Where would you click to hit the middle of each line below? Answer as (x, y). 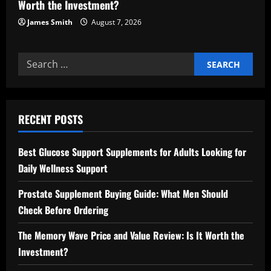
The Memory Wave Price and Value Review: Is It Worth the (131, 235)
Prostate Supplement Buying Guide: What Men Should (123, 194)
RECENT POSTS (51, 119)
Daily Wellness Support (63, 168)
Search (34, 60)
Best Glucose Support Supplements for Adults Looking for (132, 152)
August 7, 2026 (116, 22)
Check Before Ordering (63, 210)
